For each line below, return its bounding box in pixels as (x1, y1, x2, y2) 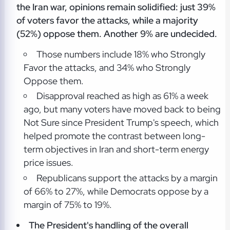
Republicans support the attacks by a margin (36, 171, 218, 184)
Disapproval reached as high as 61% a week (36, 90, 208, 102)
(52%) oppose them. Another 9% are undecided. (16, 27, 217, 40)
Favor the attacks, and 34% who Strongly (23, 61, 190, 73)
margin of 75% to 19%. (23, 198, 112, 210)
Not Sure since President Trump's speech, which (23, 117, 219, 129)
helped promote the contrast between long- (23, 130, 205, 142)
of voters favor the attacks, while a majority (16, 14, 198, 26)
